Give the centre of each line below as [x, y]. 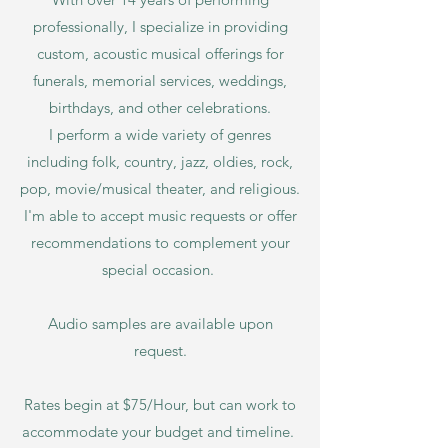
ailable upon [231, 323]
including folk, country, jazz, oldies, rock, [160, 161]
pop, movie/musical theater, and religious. [160, 188]
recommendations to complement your [160, 242]
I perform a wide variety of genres [160, 134]
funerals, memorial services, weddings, [160, 80]
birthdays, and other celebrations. [160, 107]
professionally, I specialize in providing [160, 26]
